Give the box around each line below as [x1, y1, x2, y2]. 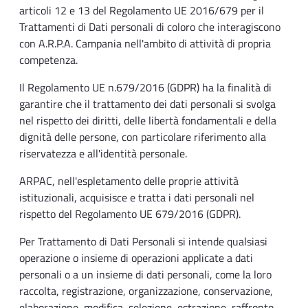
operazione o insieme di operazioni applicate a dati [19, 250, 253, 267]
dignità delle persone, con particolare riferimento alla [19, 129, 266, 146]
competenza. [19, 52, 78, 69]
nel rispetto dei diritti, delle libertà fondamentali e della [19, 112, 276, 129]
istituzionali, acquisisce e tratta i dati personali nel [19, 189, 254, 206]
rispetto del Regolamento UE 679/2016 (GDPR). [19, 206, 241, 223]
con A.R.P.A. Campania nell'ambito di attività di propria [19, 35, 271, 52]
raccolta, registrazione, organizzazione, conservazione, [19, 283, 273, 300]
